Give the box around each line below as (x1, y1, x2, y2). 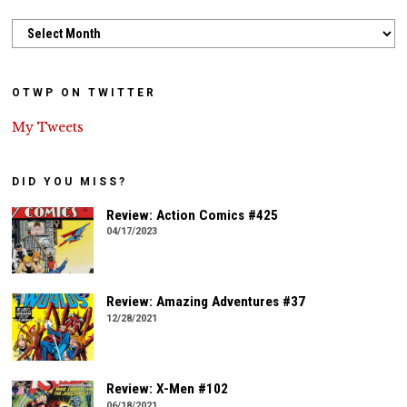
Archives (11, 19, 61, 35)
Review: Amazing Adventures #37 (106, 293, 306, 311)
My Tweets (12, 118, 84, 135)
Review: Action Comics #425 (106, 206, 279, 223)
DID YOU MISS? (12, 174, 128, 188)
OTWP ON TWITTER (12, 85, 157, 99)
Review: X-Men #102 (106, 381, 229, 398)
